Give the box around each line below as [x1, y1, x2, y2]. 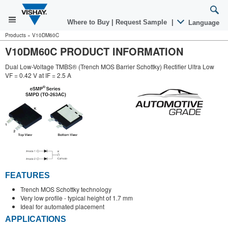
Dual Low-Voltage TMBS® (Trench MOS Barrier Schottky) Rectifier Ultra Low [5, 62, 214, 71]
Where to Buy [67, 18, 111, 26]
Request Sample [116, 18, 169, 26]
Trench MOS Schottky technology [20, 184, 111, 193]
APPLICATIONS [5, 215, 66, 224]
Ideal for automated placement [20, 202, 104, 211]
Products [5, 32, 26, 39]
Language [186, 19, 219, 26]
